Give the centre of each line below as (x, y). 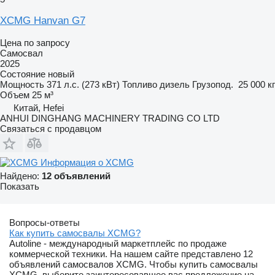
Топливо (140, 84)
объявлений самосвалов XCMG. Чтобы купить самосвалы (134, 264)
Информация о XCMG (87, 162)
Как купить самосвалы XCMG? (75, 233)
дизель (175, 84)
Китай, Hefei (39, 107)
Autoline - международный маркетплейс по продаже (118, 243)
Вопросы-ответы (45, 222)
